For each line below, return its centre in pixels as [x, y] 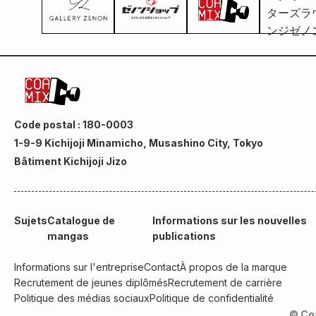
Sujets [31, 221]
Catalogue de [81, 221]
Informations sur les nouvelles [229, 221]
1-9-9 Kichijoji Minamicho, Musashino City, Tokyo [139, 143]
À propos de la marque [233, 267]
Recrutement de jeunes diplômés [91, 283]
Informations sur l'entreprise [79, 267]
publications [184, 236]
